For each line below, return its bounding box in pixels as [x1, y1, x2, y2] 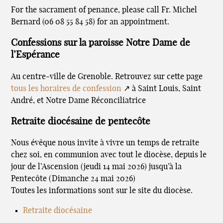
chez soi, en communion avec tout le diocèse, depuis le [11, 151, 207, 159]
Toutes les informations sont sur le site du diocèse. [11, 187, 193, 195]
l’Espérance [11, 50, 60, 60]
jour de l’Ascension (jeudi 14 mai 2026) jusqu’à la [11, 163, 182, 171]
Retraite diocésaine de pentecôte [11, 116, 151, 126]
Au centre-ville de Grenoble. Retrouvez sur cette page [11, 72, 203, 81]
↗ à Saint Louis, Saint [121, 84, 202, 93]
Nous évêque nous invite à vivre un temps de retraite [11, 139, 200, 147]
